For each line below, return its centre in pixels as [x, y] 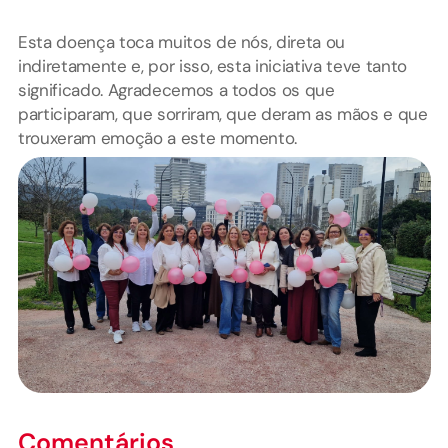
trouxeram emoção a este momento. [158, 137]
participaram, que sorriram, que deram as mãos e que [223, 113]
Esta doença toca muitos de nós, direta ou [182, 41]
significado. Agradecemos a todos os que [176, 89]
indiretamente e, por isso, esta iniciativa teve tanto [212, 65]
